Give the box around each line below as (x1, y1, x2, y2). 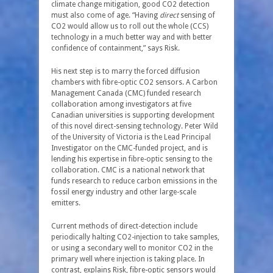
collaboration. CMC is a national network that (51, 166, 205, 174)
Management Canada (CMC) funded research (51, 89, 201, 97)
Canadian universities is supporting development (51, 111, 214, 119)
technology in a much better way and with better (51, 33, 212, 41)
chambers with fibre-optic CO (51, 78, 149, 87)
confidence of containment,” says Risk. (51, 44, 180, 52)
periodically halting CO (51, 233, 127, 241)
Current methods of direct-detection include (51, 222, 197, 230)
